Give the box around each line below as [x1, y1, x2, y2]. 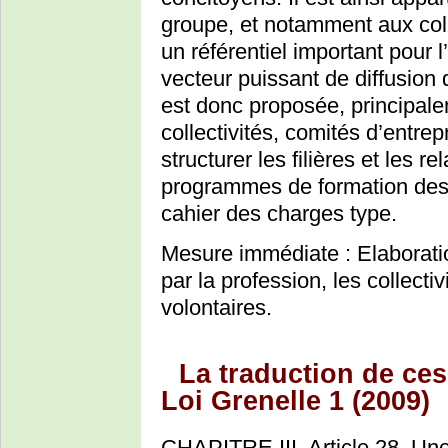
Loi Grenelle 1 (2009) [161, 385, 430, 416]
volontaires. [161, 295, 272, 321]
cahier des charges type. [161, 201, 397, 227]
